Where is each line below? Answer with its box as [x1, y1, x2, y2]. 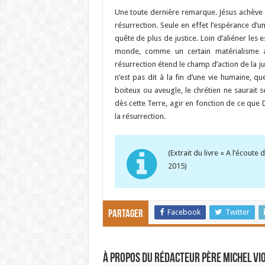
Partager [108, 209, 143, 220]
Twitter [225, 208, 250, 216]
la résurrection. [114, 112, 166, 121]
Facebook [167, 208, 201, 216]
